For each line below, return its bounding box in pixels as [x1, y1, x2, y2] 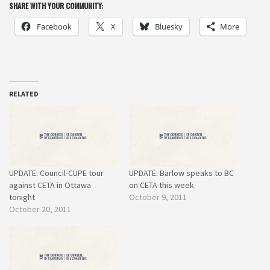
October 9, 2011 [129, 192, 187, 203]
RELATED [9, 89, 39, 98]
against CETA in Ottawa [9, 180, 91, 191]
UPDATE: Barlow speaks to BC [129, 168, 234, 179]
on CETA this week [129, 180, 194, 191]
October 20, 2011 [9, 204, 71, 215]
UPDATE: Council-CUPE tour [9, 168, 104, 179]
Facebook [37, 20, 72, 32]
